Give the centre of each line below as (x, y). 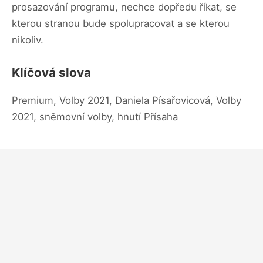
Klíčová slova (51, 72)
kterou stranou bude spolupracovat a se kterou (121, 23)
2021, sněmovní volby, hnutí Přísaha (95, 117)
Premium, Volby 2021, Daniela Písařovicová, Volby (127, 100)
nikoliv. (28, 40)
